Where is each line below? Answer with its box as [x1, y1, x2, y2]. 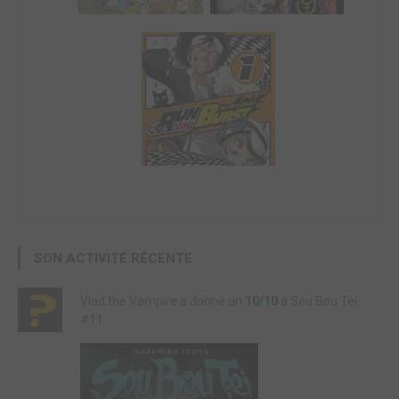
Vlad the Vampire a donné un [80, 294, 245, 308]
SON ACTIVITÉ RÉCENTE [34, 250, 192, 266]
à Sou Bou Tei [278, 294, 357, 308]
